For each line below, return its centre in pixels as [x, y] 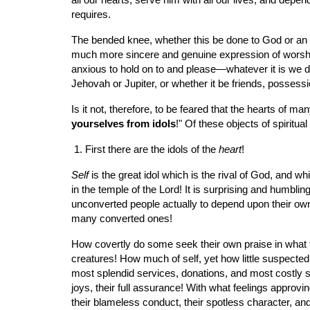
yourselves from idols [123, 124]
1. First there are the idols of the [146, 149]
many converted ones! [121, 219]
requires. [91, 15]
